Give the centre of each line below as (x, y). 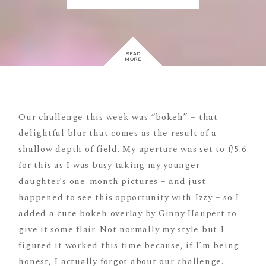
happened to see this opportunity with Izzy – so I (129, 197)
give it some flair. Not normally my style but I (121, 229)
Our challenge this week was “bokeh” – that (118, 117)
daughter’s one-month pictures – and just (112, 181)
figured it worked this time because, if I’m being (129, 245)
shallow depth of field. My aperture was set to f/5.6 (133, 149)
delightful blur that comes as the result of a (118, 133)
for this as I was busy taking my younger (109, 165)
